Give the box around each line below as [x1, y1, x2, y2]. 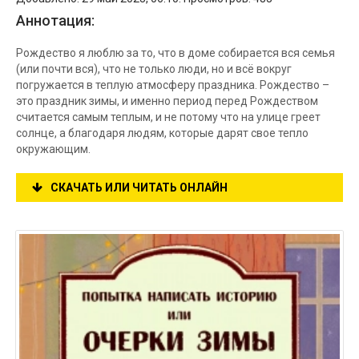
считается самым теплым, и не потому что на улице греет [16, 111, 321, 123]
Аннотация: [16, 12, 95, 29]
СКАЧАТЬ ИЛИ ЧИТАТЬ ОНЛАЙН [50, 181, 228, 194]
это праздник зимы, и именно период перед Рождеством [16, 95, 318, 107]
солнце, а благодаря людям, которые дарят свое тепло [16, 127, 309, 139]
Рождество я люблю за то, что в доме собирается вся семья [16, 46, 335, 59]
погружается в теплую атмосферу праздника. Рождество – [16, 79, 329, 91]
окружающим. [16, 143, 91, 155]
